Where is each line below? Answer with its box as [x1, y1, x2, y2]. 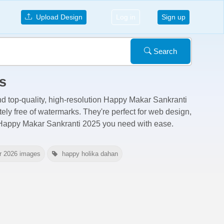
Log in [115, 12, 135, 21]
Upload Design [31, 12, 82, 21]
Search [151, 46, 177, 55]
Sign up [161, 12, 185, 21]
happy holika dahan [62, 150, 118, 158]
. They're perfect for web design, [79, 107, 191, 116]
